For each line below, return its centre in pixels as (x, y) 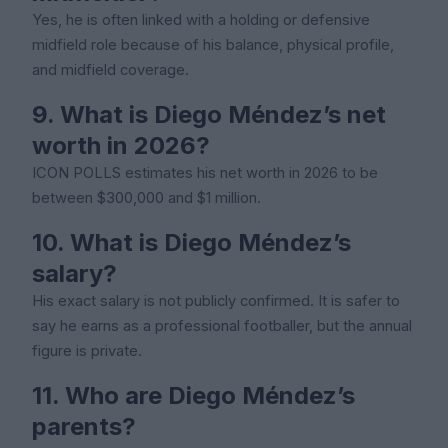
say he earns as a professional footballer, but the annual (222, 325)
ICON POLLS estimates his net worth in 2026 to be (205, 172)
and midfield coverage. (110, 69)
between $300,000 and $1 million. (146, 197)
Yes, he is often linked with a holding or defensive (201, 19)
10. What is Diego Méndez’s (191, 242)
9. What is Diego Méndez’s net (209, 114)
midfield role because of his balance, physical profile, (213, 44)
